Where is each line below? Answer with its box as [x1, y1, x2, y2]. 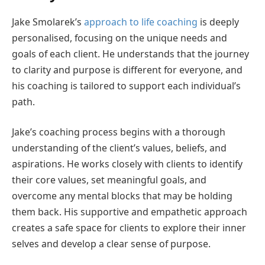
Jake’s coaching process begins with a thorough [12, 125, 225, 139]
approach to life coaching [84, 15, 198, 28]
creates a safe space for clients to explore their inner [12, 221, 246, 235]
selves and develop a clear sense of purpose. [12, 237, 211, 251]
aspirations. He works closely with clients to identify [12, 157, 243, 171]
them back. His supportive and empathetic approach [12, 205, 247, 219]
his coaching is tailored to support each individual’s [12, 79, 241, 92]
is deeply [198, 15, 239, 28]
